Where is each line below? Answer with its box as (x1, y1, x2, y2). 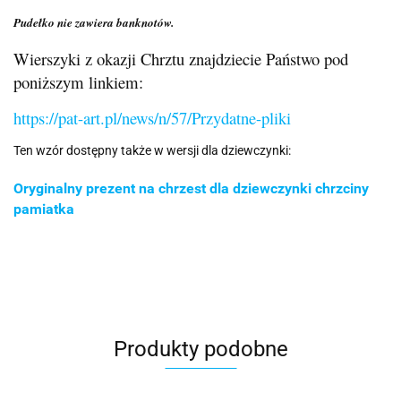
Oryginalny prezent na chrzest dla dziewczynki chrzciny (13, 179, 369, 197)
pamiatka (13, 200, 74, 218)
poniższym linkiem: (13, 71, 143, 94)
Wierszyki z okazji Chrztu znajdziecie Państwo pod (13, 47, 348, 71)
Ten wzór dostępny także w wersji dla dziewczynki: (13, 143, 291, 158)
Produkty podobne (113, 336, 288, 362)
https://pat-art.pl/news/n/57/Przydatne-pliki (13, 107, 291, 130)
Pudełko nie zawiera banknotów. (13, 14, 174, 31)
